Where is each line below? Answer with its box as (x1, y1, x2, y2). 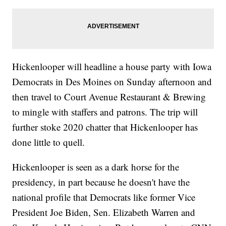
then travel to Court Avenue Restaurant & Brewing (12, 90, 206, 103)
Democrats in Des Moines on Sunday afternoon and (12, 75, 212, 88)
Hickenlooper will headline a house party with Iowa (12, 60, 212, 73)
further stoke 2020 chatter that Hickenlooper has (12, 121, 198, 134)
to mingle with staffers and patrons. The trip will (12, 105, 198, 119)
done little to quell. (12, 136, 85, 149)
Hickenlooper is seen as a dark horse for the (12, 160, 180, 174)
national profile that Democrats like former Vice (12, 191, 196, 204)
